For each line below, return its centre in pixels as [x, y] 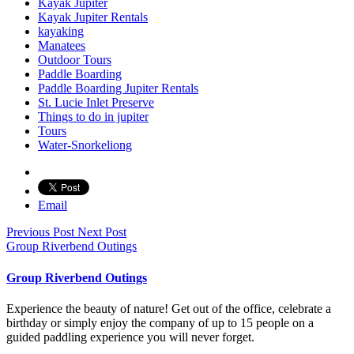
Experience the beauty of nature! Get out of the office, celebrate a [169, 308]
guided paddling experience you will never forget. [130, 337]
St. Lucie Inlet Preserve [96, 103]
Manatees [62, 46]
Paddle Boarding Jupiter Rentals [118, 88]
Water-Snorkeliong [85, 145]
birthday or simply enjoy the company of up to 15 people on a [160, 322]
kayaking [61, 32]
